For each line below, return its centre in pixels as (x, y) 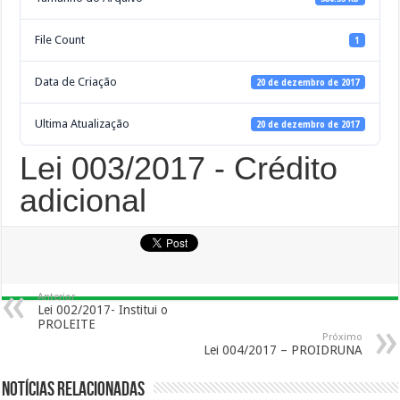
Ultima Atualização (83, 124)
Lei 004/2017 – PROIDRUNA (283, 350)
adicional (83, 200)
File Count (60, 40)
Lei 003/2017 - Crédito (179, 168)
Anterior (57, 297)
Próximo (342, 337)
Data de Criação (76, 82)
